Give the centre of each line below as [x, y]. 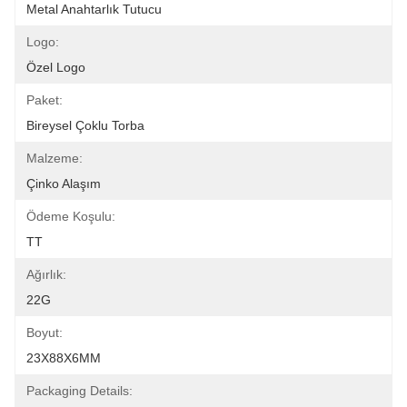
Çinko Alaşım [64, 184]
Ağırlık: [46, 274]
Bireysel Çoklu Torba [85, 125]
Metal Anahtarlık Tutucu [94, 9]
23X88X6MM [64, 358]
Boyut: [45, 333]
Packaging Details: [79, 391]
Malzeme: [55, 158]
